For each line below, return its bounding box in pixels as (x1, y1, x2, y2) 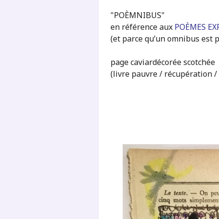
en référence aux (110, 21, 175, 32)
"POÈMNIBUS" (110, 9, 165, 21)
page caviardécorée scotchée (110, 56, 215, 67)
